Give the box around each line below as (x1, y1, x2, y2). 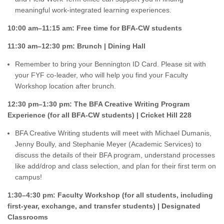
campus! (15, 173, 42, 181)
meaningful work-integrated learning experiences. (15, 6, 171, 14)
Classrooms (7, 213, 48, 221)
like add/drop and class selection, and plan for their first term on (15, 162, 216, 170)
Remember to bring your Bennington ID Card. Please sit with (15, 60, 206, 68)
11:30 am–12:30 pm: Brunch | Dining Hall (7, 42, 145, 50)
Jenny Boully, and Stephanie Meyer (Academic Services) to (15, 140, 201, 148)
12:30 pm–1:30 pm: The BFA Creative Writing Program (7, 100, 189, 108)
